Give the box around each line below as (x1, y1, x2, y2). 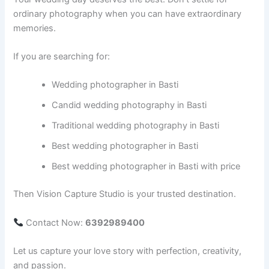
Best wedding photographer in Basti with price (52, 161, 241, 172)
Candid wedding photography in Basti (52, 100, 207, 111)
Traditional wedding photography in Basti (52, 120, 220, 131)
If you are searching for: (13, 51, 110, 62)
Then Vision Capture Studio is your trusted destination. (13, 189, 237, 200)
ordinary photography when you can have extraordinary (13, 8, 242, 19)
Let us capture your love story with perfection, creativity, (13, 246, 242, 257)
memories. (13, 22, 56, 34)
